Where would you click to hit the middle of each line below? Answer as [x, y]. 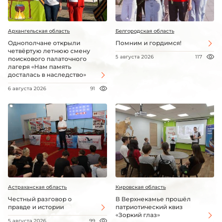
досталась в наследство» [47, 74]
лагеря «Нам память [40, 66]
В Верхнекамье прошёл [153, 199]
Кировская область [140, 187]
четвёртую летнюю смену [49, 51]
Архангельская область [39, 31]
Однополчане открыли [44, 43]
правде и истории [36, 207]
